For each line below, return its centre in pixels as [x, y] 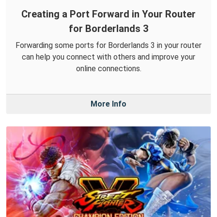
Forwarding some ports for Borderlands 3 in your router [108, 45]
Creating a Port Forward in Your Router [108, 14]
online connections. [108, 68]
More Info [108, 104]
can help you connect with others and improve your [108, 57]
